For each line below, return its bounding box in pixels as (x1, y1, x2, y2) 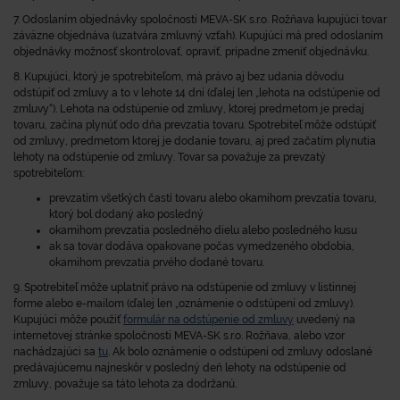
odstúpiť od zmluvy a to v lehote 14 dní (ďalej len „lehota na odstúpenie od (13, 87, 380, 99)
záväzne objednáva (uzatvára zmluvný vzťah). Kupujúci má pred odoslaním (13, 29, 383, 42)
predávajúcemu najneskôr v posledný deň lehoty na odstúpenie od (13, 362, 346, 374)
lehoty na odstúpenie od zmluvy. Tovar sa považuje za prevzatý (13, 151, 326, 163)
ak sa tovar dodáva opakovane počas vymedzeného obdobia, (49, 240, 354, 253)
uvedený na (294, 313, 355, 326)
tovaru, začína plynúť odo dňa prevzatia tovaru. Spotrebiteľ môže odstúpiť (13, 119, 376, 131)
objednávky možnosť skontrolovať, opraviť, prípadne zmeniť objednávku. (13, 46, 369, 58)
